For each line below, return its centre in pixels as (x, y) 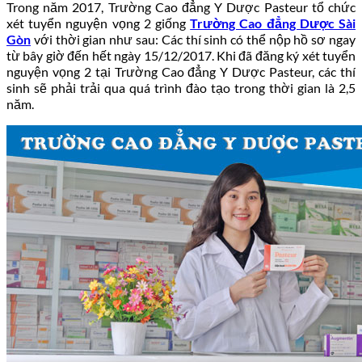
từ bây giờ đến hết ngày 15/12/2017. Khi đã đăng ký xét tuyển (181, 55)
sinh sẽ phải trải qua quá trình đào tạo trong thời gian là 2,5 (181, 87)
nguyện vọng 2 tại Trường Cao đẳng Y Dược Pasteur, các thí (181, 71)
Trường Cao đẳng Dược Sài (273, 23)
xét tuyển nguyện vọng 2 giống (99, 23)
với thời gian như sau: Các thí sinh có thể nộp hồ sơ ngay (193, 39)
